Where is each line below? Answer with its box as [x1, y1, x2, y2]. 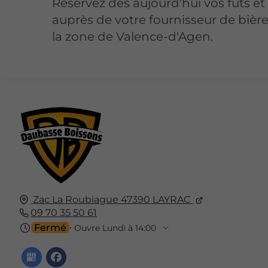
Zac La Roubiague [33, 193, 119, 205]
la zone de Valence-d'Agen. [52, 29, 214, 44]
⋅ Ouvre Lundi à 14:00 [69, 222, 156, 233]
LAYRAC [153, 193, 191, 205]
